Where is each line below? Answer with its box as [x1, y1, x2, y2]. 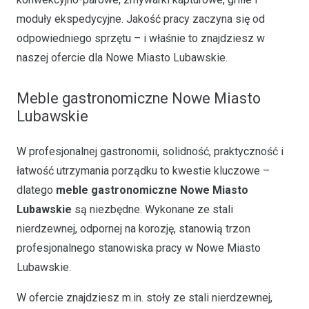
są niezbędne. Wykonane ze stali [72, 203, 233, 216]
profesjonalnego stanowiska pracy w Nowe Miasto [17, 241, 261, 255]
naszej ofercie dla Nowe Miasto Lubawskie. [17, 51, 228, 64]
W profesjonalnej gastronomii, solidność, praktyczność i [17, 145, 283, 158]
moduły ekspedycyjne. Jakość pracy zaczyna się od [17, 12, 265, 26]
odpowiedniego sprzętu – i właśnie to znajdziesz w [17, 32, 265, 45]
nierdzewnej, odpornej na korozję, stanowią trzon [17, 222, 250, 235]
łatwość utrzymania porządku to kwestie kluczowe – [17, 164, 270, 177]
